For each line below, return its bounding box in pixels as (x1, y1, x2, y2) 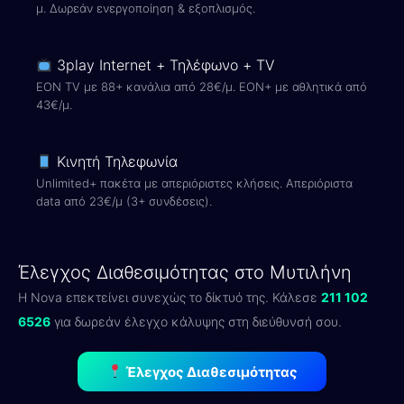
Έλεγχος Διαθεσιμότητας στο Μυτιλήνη (18, 262, 352, 283)
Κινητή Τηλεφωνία (52, 152, 179, 170)
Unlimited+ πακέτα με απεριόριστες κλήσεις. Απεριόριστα (36, 176, 353, 190)
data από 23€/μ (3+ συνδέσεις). (36, 194, 212, 208)
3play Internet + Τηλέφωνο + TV (52, 56, 276, 74)
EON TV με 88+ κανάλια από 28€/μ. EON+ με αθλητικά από (36, 79, 367, 94)
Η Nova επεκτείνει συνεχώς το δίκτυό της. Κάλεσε (18, 289, 321, 305)
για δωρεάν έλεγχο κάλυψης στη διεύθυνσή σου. (50, 314, 342, 329)
